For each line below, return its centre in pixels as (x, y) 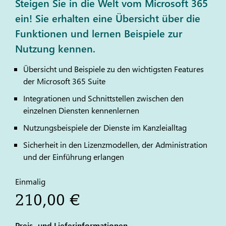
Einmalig (30, 181)
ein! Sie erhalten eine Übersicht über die (108, 18)
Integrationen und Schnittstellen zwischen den (103, 98)
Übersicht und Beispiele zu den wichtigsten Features (114, 69)
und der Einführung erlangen (74, 157)
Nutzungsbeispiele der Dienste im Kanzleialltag (105, 127)
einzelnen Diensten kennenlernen (81, 110)
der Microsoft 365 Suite (64, 81)
